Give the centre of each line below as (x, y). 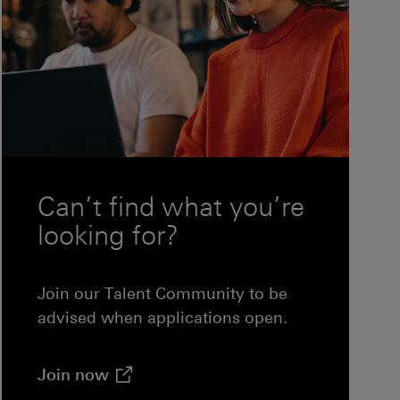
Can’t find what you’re (171, 207)
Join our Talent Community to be (163, 293)
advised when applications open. (163, 317)
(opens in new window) (199, 364)
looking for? (108, 235)
